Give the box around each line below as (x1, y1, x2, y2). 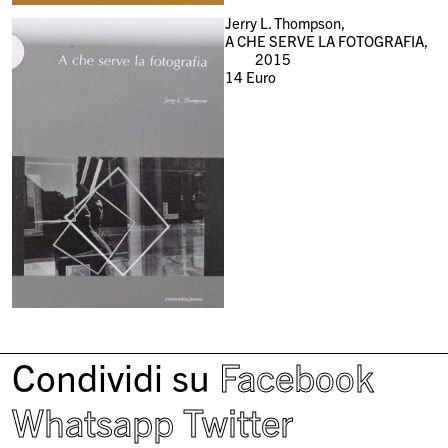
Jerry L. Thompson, (224, 12, 345, 32)
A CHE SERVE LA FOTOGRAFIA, (224, 30, 428, 50)
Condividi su (12, 352, 211, 401)
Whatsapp (12, 397, 175, 446)
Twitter (183, 397, 294, 446)
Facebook (219, 352, 375, 401)
